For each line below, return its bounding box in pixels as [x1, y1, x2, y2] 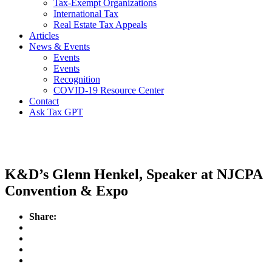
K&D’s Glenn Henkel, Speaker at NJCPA [5, 166, 262, 182]
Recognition [53, 74, 100, 84]
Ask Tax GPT [29, 107, 83, 117]
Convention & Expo [5, 182, 128, 199]
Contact [29, 96, 59, 106]
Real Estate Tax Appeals [53, 19, 147, 30]
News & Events [29, 41, 90, 52]
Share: [29, 211, 56, 222]
